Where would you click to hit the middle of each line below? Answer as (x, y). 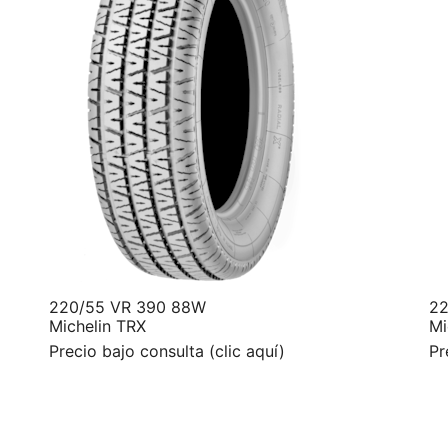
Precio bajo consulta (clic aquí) (167, 350)
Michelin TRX (97, 325)
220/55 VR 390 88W (127, 306)
